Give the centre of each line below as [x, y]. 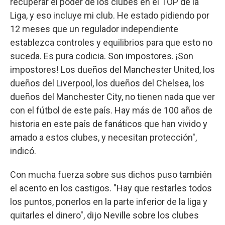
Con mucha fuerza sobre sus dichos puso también [111, 174]
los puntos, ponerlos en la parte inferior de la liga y [109, 201]
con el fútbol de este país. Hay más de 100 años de [111, 110]
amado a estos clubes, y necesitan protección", [103, 137]
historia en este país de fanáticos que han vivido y [109, 124]
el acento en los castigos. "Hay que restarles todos [111, 188]
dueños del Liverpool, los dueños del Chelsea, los [107, 83]
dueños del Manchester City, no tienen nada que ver [113, 96]
